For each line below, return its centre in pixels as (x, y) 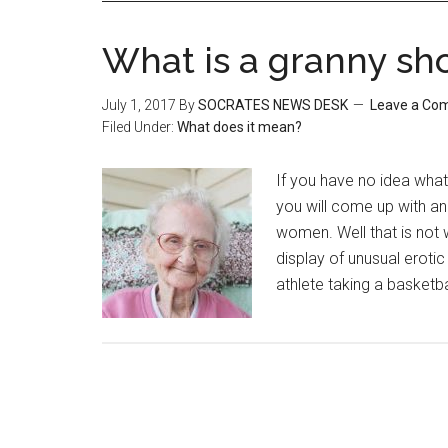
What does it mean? (239, 127)
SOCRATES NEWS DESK (273, 105)
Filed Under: (139, 127)
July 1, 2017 (139, 105)
